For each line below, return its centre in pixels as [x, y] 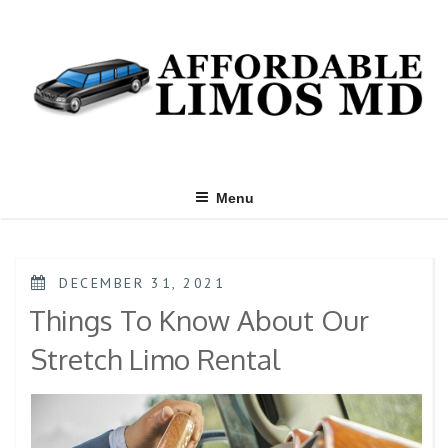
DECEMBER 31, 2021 [142, 282]
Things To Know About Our [199, 320]
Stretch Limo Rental [155, 359]
